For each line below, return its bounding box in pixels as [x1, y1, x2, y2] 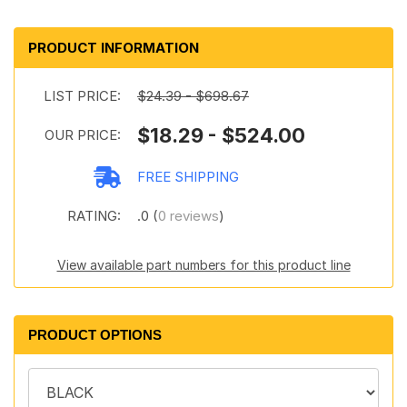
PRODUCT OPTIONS [28, 327, 162, 342]
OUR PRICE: [45, 126, 121, 144]
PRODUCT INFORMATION [28, 39, 199, 56]
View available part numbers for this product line [56, 257, 351, 273]
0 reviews [158, 207, 219, 224]
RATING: [67, 207, 121, 224]
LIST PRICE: [44, 87, 121, 104]
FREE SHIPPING [137, 168, 239, 185]
